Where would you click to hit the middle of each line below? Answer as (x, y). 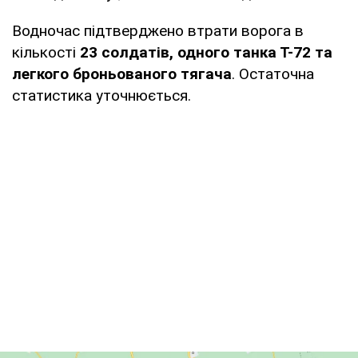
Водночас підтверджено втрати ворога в (158, 30)
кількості (46, 52)
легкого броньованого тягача (122, 74)
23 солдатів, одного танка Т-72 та (206, 52)
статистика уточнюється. (101, 95)
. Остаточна (273, 74)
